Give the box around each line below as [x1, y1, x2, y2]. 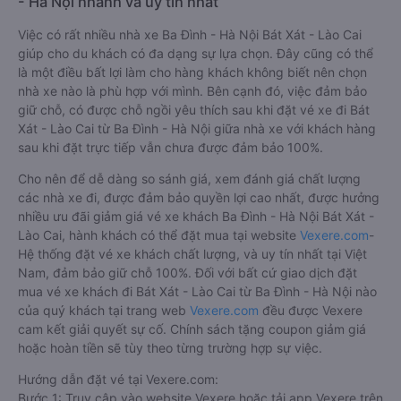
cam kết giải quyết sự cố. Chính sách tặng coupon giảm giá [18, 321, 366, 337]
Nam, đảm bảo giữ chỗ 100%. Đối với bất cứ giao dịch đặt [18, 265, 357, 281]
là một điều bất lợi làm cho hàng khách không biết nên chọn [18, 64, 367, 81]
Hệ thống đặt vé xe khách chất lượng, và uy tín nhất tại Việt [18, 246, 367, 262]
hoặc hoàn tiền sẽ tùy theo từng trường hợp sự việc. [18, 340, 322, 356]
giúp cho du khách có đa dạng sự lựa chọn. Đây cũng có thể [18, 46, 373, 62]
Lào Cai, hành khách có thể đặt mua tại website [18, 227, 300, 243]
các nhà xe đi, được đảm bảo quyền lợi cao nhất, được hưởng [18, 190, 380, 206]
